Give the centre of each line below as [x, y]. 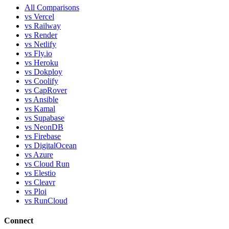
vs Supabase [44, 118]
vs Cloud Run [47, 164]
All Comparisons [52, 8]
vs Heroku [41, 63]
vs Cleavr [40, 182]
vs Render [41, 35]
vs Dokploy [43, 72]
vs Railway [43, 26]
